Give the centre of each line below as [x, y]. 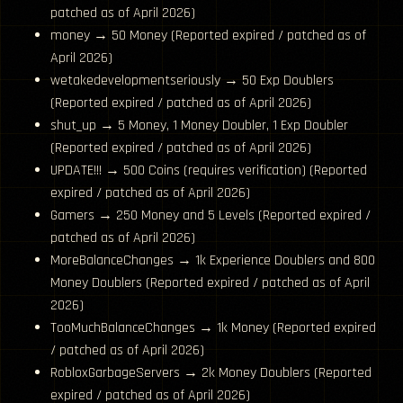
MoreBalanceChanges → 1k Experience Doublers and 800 [213, 261]
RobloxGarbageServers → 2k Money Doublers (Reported [211, 373]
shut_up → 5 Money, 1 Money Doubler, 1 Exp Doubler [199, 126]
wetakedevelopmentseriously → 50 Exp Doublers [192, 81]
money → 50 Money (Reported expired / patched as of [208, 36]
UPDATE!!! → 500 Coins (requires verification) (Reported [209, 171]
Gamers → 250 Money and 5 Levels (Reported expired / [210, 216]
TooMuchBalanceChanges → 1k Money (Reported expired [213, 328]
